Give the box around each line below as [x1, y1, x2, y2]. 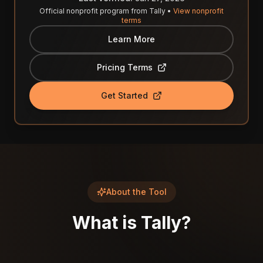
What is [72, 212, 141, 233]
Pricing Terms [96, 62, 153, 72]
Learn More [108, 34, 155, 44]
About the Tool [106, 187, 167, 197]
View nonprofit [173, 6, 224, 15]
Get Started [101, 90, 148, 100]
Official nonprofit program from [39, 6, 149, 15]
